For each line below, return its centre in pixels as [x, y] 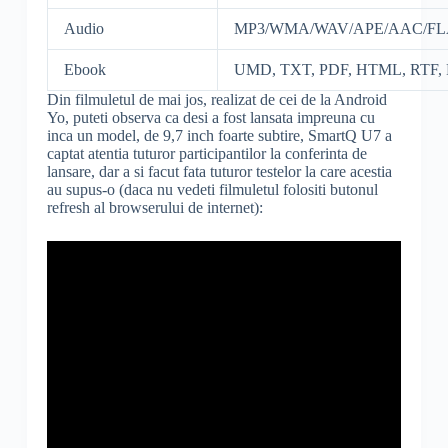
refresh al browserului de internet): [154, 208]
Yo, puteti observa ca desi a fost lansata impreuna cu [210, 118]
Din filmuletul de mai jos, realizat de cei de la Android [216, 100]
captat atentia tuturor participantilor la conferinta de [206, 154]
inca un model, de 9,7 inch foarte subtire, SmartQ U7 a [219, 136]
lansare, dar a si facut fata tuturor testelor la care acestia [219, 172]
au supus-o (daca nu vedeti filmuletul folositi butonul [212, 190]
